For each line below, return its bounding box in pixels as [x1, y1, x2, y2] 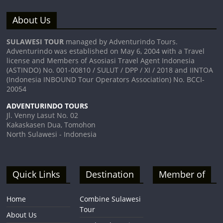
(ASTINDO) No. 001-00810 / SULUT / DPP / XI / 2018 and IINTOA [6, 65, 214, 75]
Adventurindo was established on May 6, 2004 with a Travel [6, 46, 205, 56]
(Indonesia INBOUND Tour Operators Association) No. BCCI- [6, 74, 205, 84]
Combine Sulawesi [80, 194, 141, 204]
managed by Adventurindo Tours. [64, 36, 178, 46]
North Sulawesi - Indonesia [6, 129, 97, 139]
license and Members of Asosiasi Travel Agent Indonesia [6, 55, 195, 65]
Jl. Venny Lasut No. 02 [6, 110, 79, 120]
